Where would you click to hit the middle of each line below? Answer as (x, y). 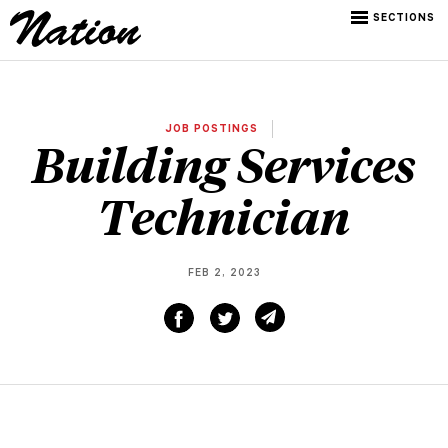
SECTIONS (404, 19)
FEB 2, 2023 (224, 274)
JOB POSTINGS (213, 129)
